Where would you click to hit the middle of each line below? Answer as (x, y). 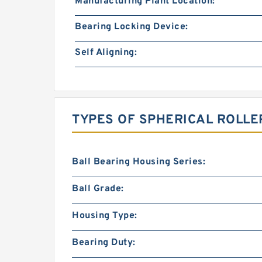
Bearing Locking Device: (132, 27)
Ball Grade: (98, 189)
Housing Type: (105, 216)
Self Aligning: (106, 53)
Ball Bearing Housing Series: (139, 162)
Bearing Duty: (104, 243)
